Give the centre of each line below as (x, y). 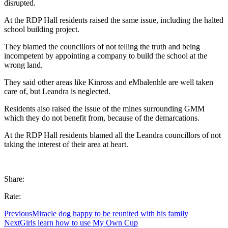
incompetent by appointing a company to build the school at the (106, 55)
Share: (14, 179)
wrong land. (23, 65)
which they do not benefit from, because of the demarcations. (102, 118)
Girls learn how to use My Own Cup (79, 222)
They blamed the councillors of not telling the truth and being (102, 46)
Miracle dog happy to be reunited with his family (110, 213)
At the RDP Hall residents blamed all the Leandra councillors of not (112, 135)
